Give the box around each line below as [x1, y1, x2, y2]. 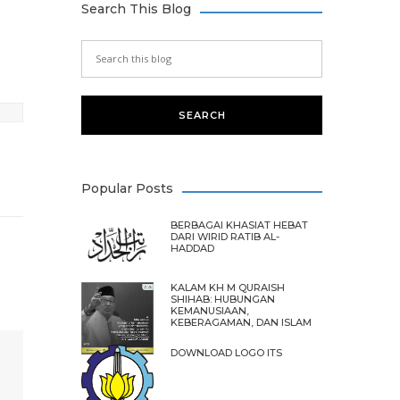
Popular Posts [81, 179, 173, 196]
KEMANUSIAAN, [171, 304, 249, 317]
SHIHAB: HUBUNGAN [171, 292, 275, 305]
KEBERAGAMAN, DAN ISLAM [171, 315, 312, 329]
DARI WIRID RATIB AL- [171, 229, 279, 243]
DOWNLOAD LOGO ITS [171, 346, 282, 359]
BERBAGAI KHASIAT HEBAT [171, 218, 308, 231]
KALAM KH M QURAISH [171, 280, 285, 294]
